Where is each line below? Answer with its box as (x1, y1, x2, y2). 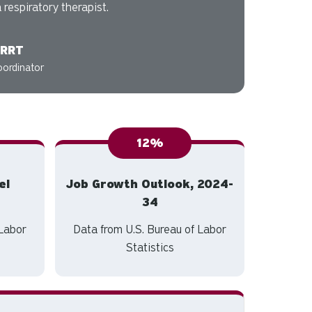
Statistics (125, 240, 174, 254)
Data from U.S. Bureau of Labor (73, 222, 227, 236)
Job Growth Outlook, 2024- (66, 178, 234, 192)
